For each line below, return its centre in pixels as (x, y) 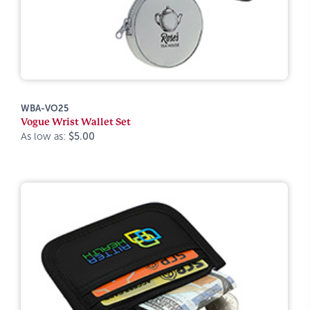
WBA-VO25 (45, 108)
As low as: (45, 136)
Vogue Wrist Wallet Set (76, 122)
